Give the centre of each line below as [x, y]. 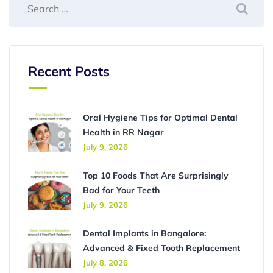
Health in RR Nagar [123, 132]
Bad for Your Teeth [121, 190]
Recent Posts [69, 71]
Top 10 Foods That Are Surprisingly [156, 175]
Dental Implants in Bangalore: [144, 233]
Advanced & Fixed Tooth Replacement [161, 248]
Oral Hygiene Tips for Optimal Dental [160, 118]
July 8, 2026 [105, 263]
